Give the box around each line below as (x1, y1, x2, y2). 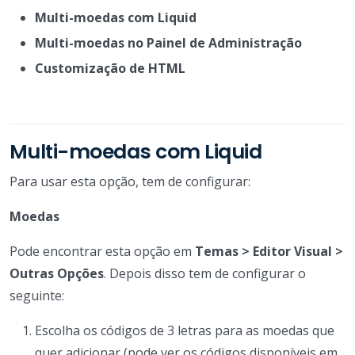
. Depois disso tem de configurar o (104, 264, 306, 282)
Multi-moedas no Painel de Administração (35, 33, 302, 52)
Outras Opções (10, 264, 104, 282)
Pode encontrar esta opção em (10, 242, 195, 260)
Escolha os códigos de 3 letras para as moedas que (35, 321, 334, 339)
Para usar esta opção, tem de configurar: (10, 172, 250, 190)
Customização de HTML (35, 59, 185, 77)
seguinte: (10, 286, 64, 304)
